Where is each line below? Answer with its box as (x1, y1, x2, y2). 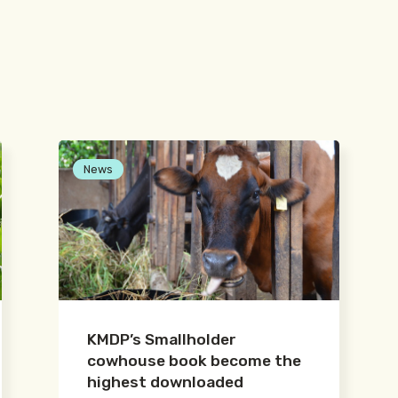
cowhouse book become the (87, 352, 301, 370)
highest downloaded (87, 373, 243, 392)
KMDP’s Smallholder (87, 330, 236, 349)
